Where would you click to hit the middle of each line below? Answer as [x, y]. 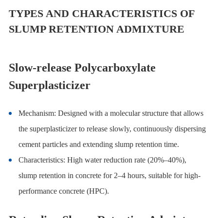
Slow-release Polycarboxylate [82, 68]
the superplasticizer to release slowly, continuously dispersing [112, 129]
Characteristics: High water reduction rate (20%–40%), [103, 160]
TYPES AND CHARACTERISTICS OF [101, 14]
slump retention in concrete [61, 176]
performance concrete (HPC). [64, 191]
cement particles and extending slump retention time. [99, 145]
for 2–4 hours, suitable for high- [152, 176]
